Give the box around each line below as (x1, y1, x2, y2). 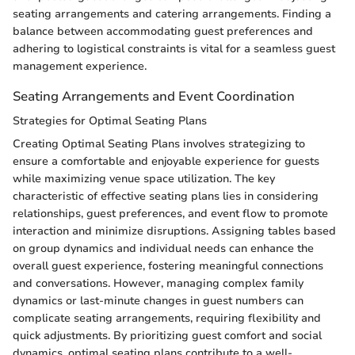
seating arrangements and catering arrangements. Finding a (13, 6, 331, 21)
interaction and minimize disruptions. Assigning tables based (13, 223, 336, 239)
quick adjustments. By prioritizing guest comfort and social (13, 328, 322, 344)
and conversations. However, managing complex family (13, 276, 303, 292)
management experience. (13, 59, 147, 74)
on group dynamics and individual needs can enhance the (13, 241, 314, 257)
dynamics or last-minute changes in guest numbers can (13, 293, 303, 309)
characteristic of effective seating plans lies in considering (13, 189, 319, 204)
